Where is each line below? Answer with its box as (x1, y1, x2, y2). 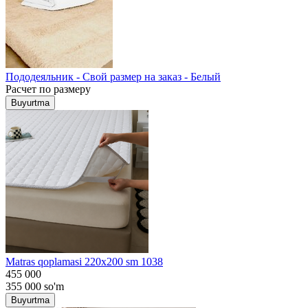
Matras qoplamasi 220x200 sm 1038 (5, 255, 163, 267)
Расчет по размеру (5, 82, 91, 95)
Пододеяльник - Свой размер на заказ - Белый (5, 70, 221, 82)
